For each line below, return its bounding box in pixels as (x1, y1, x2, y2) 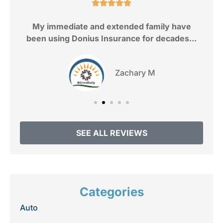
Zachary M (115, 68, 155, 78)
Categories (79, 184, 144, 199)
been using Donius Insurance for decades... (26, 33, 197, 43)
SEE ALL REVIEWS (76, 127, 147, 138)
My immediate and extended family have (32, 21, 191, 31)
